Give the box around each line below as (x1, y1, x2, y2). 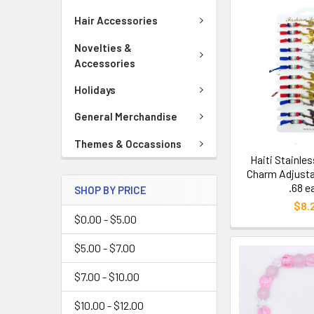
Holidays (74, 83, 116, 96)
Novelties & (74, 41, 132, 54)
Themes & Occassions (74, 137, 182, 150)
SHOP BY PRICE (74, 184, 146, 196)
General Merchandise (74, 110, 177, 123)
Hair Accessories (74, 14, 158, 27)
